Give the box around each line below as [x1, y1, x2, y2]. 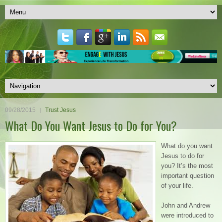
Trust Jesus [45, 106, 76, 113]
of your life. [161, 181, 193, 189]
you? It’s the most [161, 162, 213, 169]
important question [161, 171, 214, 179]
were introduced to [161, 211, 214, 219]
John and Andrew [161, 201, 210, 209]
